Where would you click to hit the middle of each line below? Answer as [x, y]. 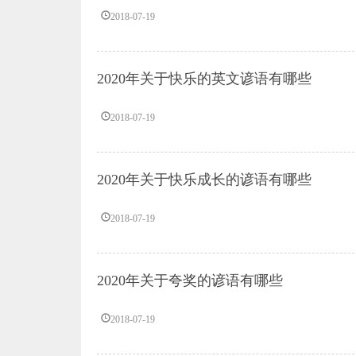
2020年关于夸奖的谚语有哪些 [190, 281]
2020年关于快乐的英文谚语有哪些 [204, 79]
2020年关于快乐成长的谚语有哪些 [204, 180]
